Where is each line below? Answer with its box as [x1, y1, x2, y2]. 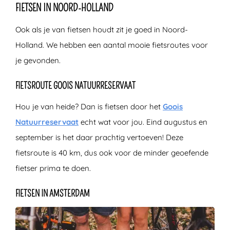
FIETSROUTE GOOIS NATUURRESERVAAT [15, 80, 136, 91]
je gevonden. [15, 55, 61, 65]
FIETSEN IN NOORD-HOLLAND [15, 1, 113, 14]
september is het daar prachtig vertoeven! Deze [15, 132, 183, 142]
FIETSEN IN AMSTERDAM [15, 187, 90, 199]
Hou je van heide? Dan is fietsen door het [15, 101, 163, 111]
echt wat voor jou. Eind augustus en [79, 117, 207, 127]
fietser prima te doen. [15, 163, 91, 173]
